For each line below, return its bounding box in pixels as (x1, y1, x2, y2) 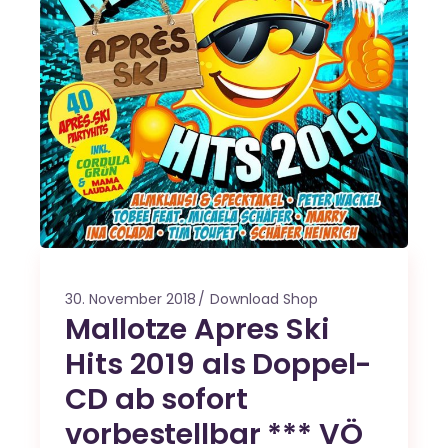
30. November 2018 (65, 288, 197, 309)
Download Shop (210, 288, 319, 309)
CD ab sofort (65, 378, 248, 419)
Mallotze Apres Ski (65, 308, 330, 349)
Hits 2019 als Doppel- (65, 343, 373, 384)
